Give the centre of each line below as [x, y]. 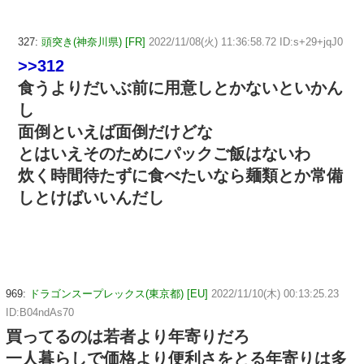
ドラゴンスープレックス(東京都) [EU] [119, 294]
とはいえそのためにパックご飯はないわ [164, 153]
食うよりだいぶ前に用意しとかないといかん [180, 87]
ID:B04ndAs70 [40, 313]
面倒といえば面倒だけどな [115, 131]
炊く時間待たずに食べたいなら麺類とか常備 [180, 175]
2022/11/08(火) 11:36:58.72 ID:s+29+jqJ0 [246, 41]
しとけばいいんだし [91, 197]
